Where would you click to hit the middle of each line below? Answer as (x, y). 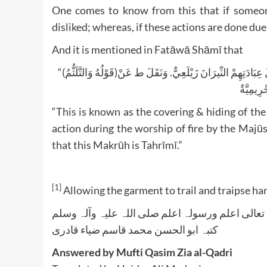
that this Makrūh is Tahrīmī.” (117, 145)
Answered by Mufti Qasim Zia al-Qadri (142, 252)
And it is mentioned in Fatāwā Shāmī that (148, 49)
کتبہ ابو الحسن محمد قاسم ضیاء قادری (135, 229)
